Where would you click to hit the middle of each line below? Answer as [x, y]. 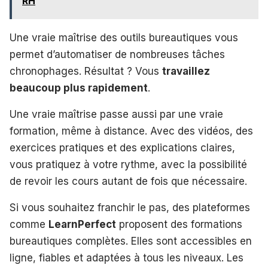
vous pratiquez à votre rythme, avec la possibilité [128, 165]
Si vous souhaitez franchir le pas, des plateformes [130, 208]
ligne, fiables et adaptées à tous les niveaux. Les [127, 258]
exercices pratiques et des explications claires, [122, 148]
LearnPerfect [82, 225]
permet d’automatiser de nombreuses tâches [117, 55]
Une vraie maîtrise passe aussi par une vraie [116, 115]
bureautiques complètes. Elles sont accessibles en [131, 241]
